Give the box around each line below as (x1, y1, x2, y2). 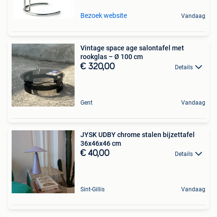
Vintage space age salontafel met (80, 44, 184, 52)
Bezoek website (80, 12, 127, 20)
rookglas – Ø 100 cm (80, 53, 143, 61)
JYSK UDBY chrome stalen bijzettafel (80, 131, 195, 139)
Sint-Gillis (80, 186, 105, 193)
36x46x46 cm (80, 139, 121, 148)
